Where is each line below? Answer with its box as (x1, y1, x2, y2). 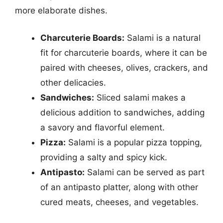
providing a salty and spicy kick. (40, 152, 167, 162)
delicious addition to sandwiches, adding (40, 108, 205, 117)
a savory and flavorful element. (40, 122, 165, 132)
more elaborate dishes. (15, 5, 108, 15)
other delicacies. (40, 78, 106, 88)
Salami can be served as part (85, 167, 205, 177)
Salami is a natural (124, 33, 201, 43)
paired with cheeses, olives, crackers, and (40, 63, 208, 73)
